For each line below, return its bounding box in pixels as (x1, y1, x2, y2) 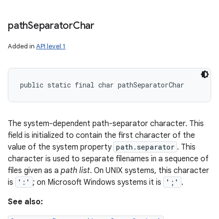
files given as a (8, 166, 61, 175)
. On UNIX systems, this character (90, 166, 209, 175)
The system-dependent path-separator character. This (8, 119, 204, 129)
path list (61, 166, 90, 175)
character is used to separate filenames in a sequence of (8, 154, 209, 164)
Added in (8, 42, 36, 50)
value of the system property (8, 142, 113, 152)
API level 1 (36, 42, 66, 50)
